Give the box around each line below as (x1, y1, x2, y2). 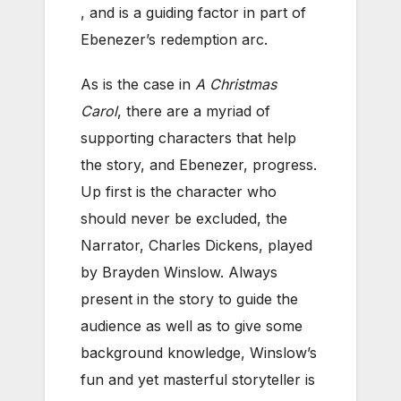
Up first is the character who (81, 182, 277, 200)
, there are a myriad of (117, 101, 270, 120)
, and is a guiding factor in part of (81, 3, 306, 21)
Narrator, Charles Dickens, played (81, 235, 312, 254)
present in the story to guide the (81, 289, 298, 308)
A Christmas (195, 74, 277, 93)
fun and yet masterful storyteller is (81, 370, 315, 388)
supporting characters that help (81, 128, 296, 147)
